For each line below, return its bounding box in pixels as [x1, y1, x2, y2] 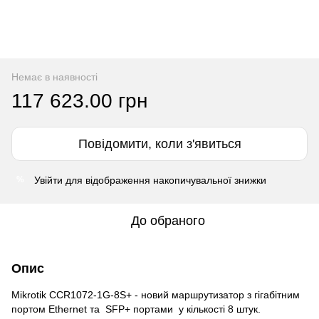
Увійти [34, 174, 63, 186]
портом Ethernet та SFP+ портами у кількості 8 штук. [11, 303, 263, 315]
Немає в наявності [11, 70, 98, 83]
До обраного [131, 213, 205, 228]
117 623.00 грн [11, 89, 147, 112]
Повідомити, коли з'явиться [78, 136, 241, 151]
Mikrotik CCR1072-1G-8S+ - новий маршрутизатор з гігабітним [11, 288, 300, 300]
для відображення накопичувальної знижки [63, 174, 266, 186]
